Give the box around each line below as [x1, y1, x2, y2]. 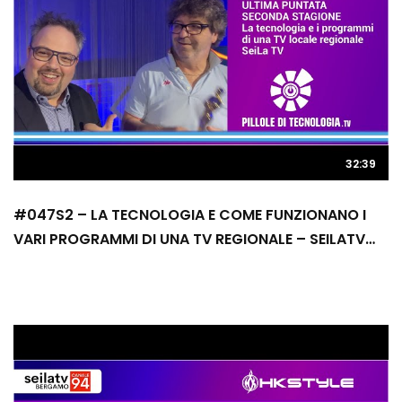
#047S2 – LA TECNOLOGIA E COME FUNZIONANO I [13, 204, 366, 225]
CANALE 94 [13, 252, 92, 274]
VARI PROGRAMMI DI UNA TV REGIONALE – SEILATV [13, 228, 365, 249]
